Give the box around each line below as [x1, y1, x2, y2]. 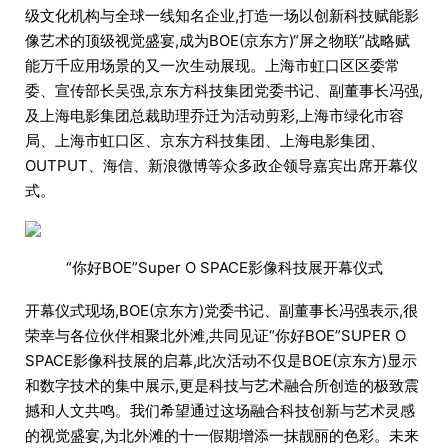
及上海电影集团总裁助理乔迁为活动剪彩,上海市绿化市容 [25, 106, 404, 125]
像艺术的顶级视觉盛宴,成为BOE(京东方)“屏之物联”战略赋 [25, 31, 410, 50]
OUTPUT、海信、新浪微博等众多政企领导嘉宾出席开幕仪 [25, 156, 418, 175]
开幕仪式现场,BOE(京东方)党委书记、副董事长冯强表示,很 [25, 301, 418, 320]
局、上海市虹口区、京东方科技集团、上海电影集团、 [25, 131, 385, 150]
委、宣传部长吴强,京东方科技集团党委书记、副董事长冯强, [25, 81, 423, 100]
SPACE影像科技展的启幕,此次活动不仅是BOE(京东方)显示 [25, 351, 417, 370]
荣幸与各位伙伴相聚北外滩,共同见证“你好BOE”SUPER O [25, 326, 406, 345]
